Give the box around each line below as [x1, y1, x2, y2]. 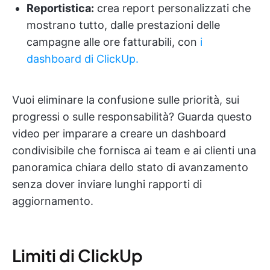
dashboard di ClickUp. [27, 52, 139, 65]
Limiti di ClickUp [12, 244, 143, 266]
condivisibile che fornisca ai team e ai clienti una [12, 143, 256, 157]
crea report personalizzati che [94, 1, 251, 14]
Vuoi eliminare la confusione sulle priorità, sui [12, 93, 239, 106]
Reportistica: [27, 1, 94, 14]
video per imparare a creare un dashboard [12, 127, 226, 140]
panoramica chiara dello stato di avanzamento [12, 160, 248, 174]
